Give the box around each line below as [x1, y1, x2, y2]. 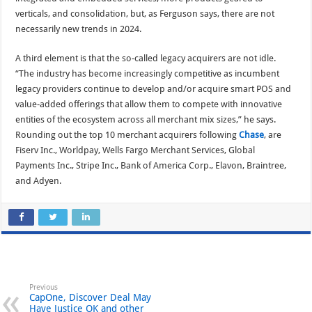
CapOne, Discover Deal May [29, 292, 152, 304]
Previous [29, 283, 58, 292]
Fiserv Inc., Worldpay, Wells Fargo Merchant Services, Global [15, 145, 256, 156]
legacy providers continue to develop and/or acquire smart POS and [15, 84, 292, 95]
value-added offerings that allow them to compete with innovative [15, 99, 283, 110]
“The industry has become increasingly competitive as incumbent [15, 68, 280, 79]
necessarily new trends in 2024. [15, 24, 142, 35]
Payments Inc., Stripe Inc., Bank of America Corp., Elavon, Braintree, [15, 160, 287, 171]
